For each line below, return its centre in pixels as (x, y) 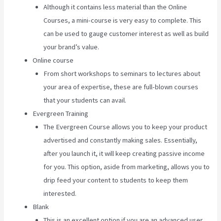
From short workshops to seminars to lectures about (122, 74)
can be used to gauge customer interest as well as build (126, 34)
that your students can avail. (85, 100)
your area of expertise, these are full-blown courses (121, 87)
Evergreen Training (61, 114)
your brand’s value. (72, 47)
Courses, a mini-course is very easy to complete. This (123, 20)
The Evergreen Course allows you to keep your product (126, 127)
